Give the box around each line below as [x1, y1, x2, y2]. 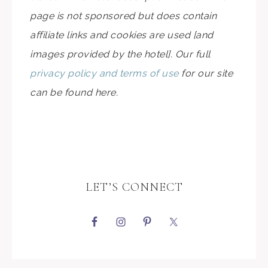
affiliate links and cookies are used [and [30, 29, 214, 41]
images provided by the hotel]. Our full [30, 48, 211, 60]
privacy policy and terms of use [30, 67, 179, 79]
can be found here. [30, 86, 118, 98]
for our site [178, 67, 233, 79]
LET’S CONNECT [85, 179, 183, 194]
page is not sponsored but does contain [30, 10, 217, 22]
